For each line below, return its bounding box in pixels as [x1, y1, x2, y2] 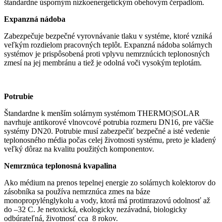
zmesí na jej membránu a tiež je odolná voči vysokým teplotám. [4, 58, 202, 67]
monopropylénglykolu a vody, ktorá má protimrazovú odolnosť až [4, 196, 210, 205]
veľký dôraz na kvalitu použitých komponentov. [4, 145, 154, 154]
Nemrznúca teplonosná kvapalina [4, 162, 116, 170]
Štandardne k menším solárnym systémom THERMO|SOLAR [4, 109, 200, 118]
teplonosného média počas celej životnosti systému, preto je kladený [4, 136, 216, 145]
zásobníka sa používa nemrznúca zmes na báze [4, 187, 150, 196]
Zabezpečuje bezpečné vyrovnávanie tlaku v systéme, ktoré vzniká [4, 32, 212, 41]
